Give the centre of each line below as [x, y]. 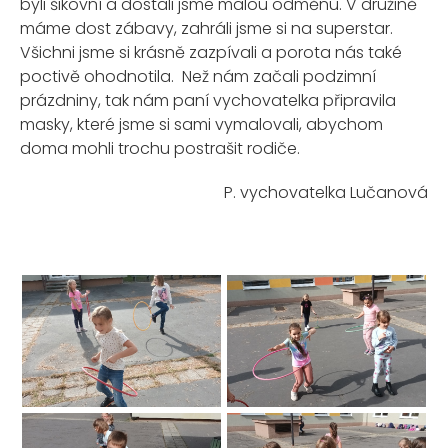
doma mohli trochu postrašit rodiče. [160, 148]
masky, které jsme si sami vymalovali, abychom [201, 124]
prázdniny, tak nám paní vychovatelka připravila [208, 100]
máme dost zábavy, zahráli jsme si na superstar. [206, 28]
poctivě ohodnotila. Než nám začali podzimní [198, 76]
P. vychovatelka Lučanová [326, 192]
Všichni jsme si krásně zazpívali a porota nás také [211, 52]
